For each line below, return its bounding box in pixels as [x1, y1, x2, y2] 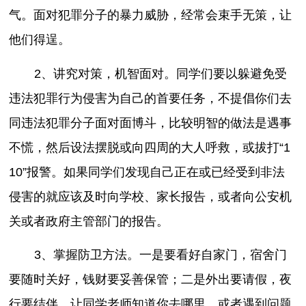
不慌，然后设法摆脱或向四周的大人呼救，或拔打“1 [9, 140, 291, 154]
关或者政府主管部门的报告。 [9, 214, 169, 228]
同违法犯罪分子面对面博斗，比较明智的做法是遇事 [9, 115, 292, 130]
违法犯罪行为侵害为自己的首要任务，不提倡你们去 [9, 91, 292, 105]
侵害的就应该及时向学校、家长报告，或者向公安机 [9, 189, 292, 204]
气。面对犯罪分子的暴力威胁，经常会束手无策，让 [9, 8, 292, 23]
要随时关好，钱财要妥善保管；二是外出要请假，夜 [9, 273, 292, 287]
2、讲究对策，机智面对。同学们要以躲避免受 [33, 66, 287, 81]
